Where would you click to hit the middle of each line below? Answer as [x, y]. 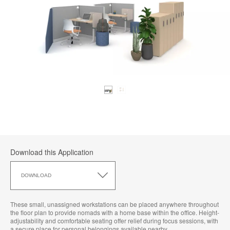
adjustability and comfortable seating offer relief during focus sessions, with [114, 220]
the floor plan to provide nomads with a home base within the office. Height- [115, 212]
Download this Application [52, 152]
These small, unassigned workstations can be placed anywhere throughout [114, 204]
